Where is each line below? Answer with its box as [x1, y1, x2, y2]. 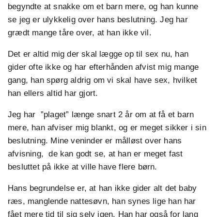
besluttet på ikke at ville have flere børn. [8, 162, 157, 172]
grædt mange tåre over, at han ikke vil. [8, 28, 152, 38]
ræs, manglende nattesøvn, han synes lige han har [8, 197, 196, 206]
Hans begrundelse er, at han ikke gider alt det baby [8, 184, 197, 193]
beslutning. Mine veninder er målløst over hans [8, 136, 182, 146]
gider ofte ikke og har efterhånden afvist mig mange [8, 62, 199, 72]
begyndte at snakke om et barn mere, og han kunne [8, 2, 199, 12]
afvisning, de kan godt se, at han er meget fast [8, 149, 183, 159]
